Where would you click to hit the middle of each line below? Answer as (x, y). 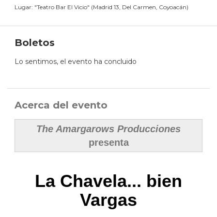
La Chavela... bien (108, 181)
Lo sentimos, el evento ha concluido (76, 62)
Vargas (108, 200)
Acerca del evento (61, 105)
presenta (108, 143)
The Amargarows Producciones (108, 129)
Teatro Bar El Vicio (62, 7)
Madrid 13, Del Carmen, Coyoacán (140, 7)
